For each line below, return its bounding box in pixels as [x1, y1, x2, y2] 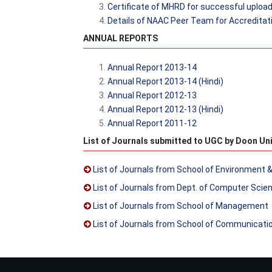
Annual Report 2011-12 [107, 118, 197, 128]
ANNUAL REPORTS [83, 33, 158, 43]
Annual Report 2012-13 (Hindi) [107, 104, 223, 114]
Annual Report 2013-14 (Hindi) [107, 76, 223, 86]
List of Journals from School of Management [93, 201, 268, 211]
